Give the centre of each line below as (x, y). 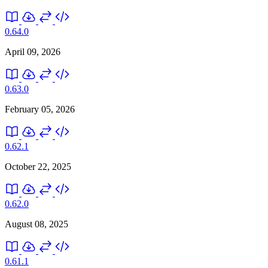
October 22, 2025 (38, 166)
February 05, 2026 (40, 109)
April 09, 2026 (33, 51)
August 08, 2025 (36, 224)
